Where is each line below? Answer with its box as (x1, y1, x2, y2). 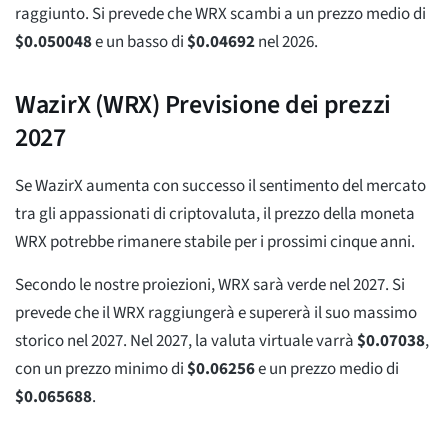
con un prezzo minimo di (15, 356, 187, 381)
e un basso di (92, 29, 187, 54)
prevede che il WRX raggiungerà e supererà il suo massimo (15, 300, 417, 325)
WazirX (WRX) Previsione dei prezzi (15, 85, 392, 123)
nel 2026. (255, 29, 318, 54)
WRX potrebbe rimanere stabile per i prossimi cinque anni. (15, 229, 415, 254)
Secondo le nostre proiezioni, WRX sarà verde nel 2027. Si (15, 272, 405, 297)
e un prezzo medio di (255, 356, 399, 381)
